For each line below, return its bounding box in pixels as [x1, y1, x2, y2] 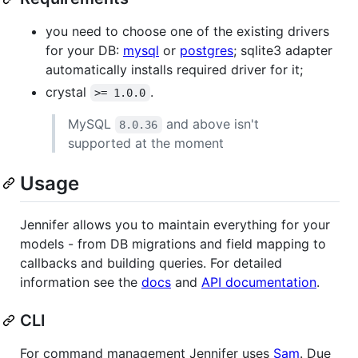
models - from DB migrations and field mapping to [20, 235, 326, 252]
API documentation [201, 273, 316, 290]
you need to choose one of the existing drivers [46, 22, 329, 39]
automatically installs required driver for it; [46, 61, 303, 78]
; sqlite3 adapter [233, 42, 332, 58]
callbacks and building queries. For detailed [20, 254, 282, 271]
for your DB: [46, 42, 123, 58]
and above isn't [161, 115, 263, 132]
